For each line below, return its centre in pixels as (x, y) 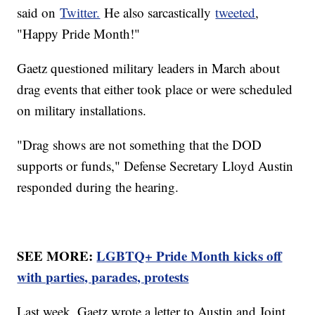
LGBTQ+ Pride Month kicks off (189, 256)
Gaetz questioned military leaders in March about (149, 68)
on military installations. (84, 110)
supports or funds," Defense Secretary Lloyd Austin (155, 166)
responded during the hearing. (98, 187)
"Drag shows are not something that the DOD (140, 145)
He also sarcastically (158, 13)
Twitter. (80, 13)
